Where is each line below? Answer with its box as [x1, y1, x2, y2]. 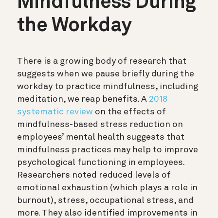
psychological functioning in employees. [17, 158, 184, 167]
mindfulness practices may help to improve [17, 145, 198, 155]
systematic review [17, 108, 93, 117]
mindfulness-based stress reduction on [17, 120, 183, 129]
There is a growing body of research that [17, 57, 186, 66]
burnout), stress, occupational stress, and [17, 196, 194, 205]
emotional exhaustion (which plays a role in [17, 183, 198, 193]
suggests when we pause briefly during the [17, 70, 194, 79]
